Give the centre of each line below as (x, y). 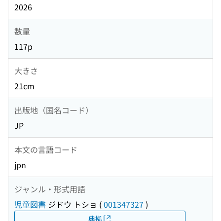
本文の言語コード (46, 149)
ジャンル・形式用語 (50, 189)
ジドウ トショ (72, 204)
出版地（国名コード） (54, 110)
